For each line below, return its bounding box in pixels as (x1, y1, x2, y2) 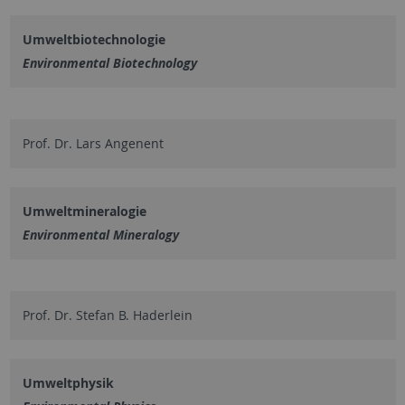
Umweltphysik (22, 373, 114, 391)
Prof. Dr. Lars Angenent (22, 134, 164, 152)
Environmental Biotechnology (22, 53, 197, 71)
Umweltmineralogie (22, 202, 146, 220)
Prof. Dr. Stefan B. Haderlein (22, 306, 193, 324)
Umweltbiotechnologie (22, 30, 165, 48)
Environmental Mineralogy (22, 225, 179, 243)
